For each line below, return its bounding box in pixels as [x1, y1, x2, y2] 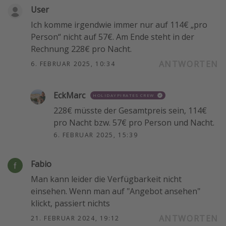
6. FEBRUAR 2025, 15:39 [53, 130, 138, 139]
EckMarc [53, 89, 85, 101]
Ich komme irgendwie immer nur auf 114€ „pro [31, 19, 207, 30]
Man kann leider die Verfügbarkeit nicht [31, 173, 182, 185]
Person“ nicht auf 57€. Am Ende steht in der [31, 31, 194, 42]
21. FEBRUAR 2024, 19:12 [31, 213, 120, 222]
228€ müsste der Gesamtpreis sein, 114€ [53, 104, 207, 116]
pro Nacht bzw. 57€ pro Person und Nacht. [53, 117, 214, 128]
